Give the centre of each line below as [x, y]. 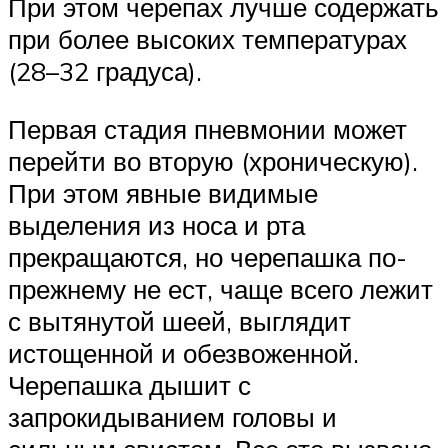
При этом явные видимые [163, 192]
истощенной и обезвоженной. [183, 352]
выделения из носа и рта [156, 224]
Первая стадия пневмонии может [207, 128]
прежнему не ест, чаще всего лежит [220, 288]
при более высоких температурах [207, 39]
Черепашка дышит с [129, 384]
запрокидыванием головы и [172, 416]
